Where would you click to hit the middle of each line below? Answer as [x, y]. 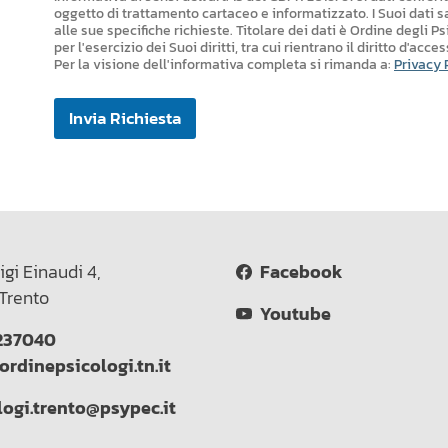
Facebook [297, 272]
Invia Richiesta [125, 118]
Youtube [291, 314]
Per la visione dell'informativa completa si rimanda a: [224, 65]
